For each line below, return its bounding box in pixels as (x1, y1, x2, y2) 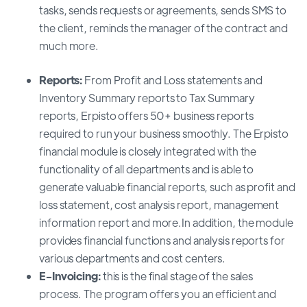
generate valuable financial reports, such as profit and (39, 179, 295, 194)
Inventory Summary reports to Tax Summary (39, 90, 255, 105)
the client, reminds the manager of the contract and (39, 20, 288, 35)
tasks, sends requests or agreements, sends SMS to (39, 2, 287, 17)
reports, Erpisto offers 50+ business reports (39, 108, 254, 123)
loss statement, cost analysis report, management (39, 197, 280, 212)
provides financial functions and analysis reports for (39, 232, 285, 247)
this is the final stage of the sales (100, 268, 254, 283)
